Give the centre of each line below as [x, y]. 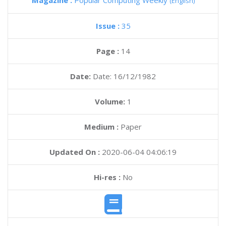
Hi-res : [107, 177]
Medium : [101, 127]
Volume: [111, 101]
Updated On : [75, 152]
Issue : [108, 26]
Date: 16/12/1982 [124, 76]
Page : [108, 51]
